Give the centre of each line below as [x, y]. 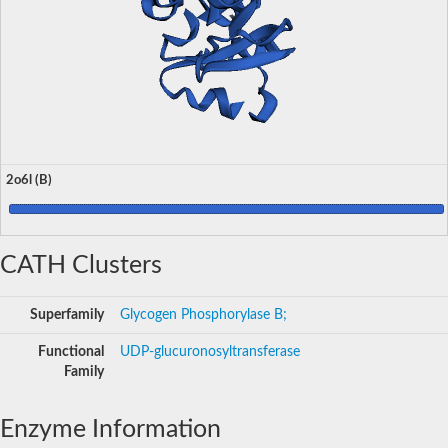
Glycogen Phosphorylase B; [203, 314]
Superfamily [67, 314]
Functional [71, 351]
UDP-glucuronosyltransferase [210, 351]
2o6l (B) [29, 179]
